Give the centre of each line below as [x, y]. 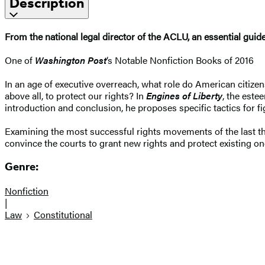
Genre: [22, 167]
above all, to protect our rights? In [75, 95]
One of [20, 60]
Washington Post [71, 60]
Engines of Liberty [184, 95]
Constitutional [63, 215]
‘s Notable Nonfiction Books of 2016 [180, 60]
